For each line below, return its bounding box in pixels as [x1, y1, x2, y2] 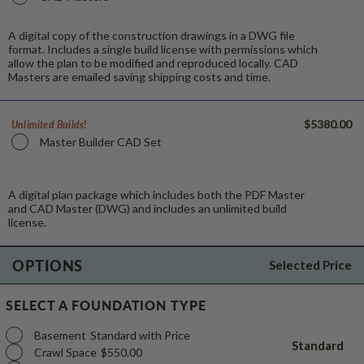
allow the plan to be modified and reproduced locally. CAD [8, 55, 298, 70]
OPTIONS [12, 254, 84, 275]
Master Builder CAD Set [40, 134, 162, 149]
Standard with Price [90, 327, 190, 342]
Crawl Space [34, 344, 97, 359]
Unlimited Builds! [11, 117, 87, 132]
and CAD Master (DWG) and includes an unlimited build [8, 201, 287, 215]
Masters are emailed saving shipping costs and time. [8, 69, 271, 84]
